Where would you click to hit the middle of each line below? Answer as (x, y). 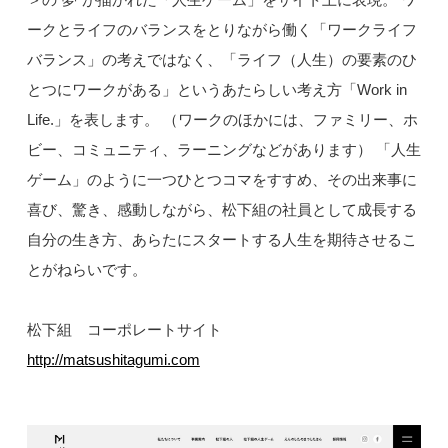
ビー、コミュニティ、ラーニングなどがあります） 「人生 (223, 150)
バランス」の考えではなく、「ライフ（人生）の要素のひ (221, 60)
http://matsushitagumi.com (113, 360)
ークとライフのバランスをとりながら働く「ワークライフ (221, 30)
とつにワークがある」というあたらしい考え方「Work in (216, 90)
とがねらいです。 (86, 270)
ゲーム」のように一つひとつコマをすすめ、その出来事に (221, 180)
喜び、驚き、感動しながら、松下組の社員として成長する (221, 210)
